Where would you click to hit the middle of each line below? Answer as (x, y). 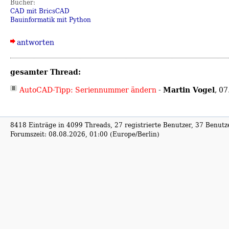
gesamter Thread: (45, 72)
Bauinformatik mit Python (51, 19)
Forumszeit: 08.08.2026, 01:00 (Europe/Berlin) (85, 134)
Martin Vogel (189, 90)
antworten (36, 42)
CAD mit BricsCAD (40, 11)
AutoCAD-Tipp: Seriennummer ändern (88, 90)
